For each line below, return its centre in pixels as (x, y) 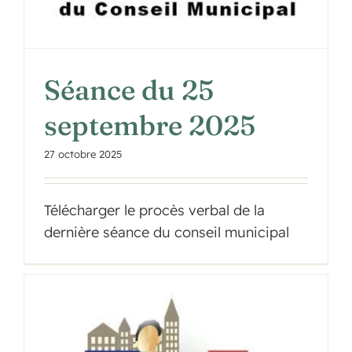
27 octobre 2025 (82, 154)
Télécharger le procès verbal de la (154, 211)
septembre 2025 (149, 126)
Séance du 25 (128, 90)
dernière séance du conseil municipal (166, 233)
